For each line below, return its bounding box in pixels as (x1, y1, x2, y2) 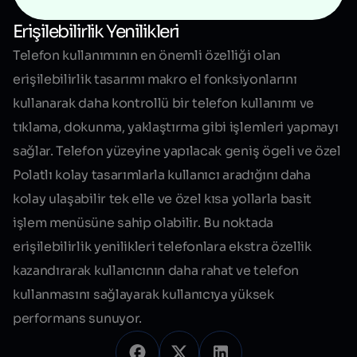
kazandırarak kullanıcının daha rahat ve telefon (13, 261, 299, 279)
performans (13, 309, 86, 327)
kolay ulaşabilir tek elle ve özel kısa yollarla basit (13, 190, 312, 207)
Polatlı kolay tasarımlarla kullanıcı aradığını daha (13, 166, 311, 183)
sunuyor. (85, 309, 142, 327)
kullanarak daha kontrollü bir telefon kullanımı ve (13, 94, 314, 112)
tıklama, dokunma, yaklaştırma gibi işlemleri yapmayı (13, 118, 339, 135)
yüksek (230, 285, 274, 303)
